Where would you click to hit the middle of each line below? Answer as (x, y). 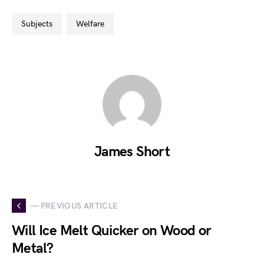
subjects (39, 24)
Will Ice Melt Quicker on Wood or (112, 231)
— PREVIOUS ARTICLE (75, 206)
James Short (132, 152)
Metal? (33, 248)
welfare (94, 24)
